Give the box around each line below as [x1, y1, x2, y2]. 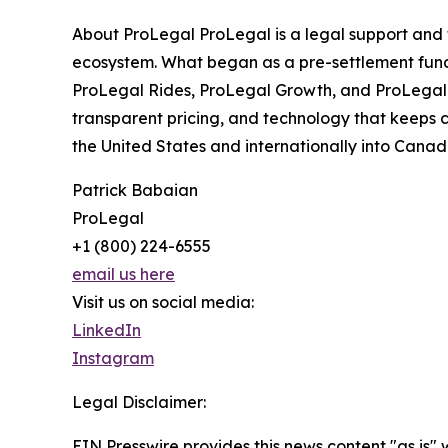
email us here [72, 264, 175, 285]
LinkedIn [72, 320, 141, 341]
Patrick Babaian [72, 180, 198, 201]
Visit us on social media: [72, 292, 254, 313]
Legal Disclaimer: [72, 392, 206, 413]
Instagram [72, 348, 154, 369]
